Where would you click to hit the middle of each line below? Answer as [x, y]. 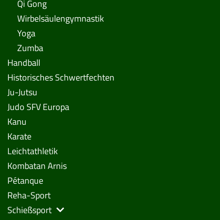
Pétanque [25, 181]
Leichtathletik [33, 151]
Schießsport [29, 210]
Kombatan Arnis [37, 166]
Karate [19, 137]
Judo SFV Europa [38, 107]
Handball [24, 63]
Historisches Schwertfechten [61, 78]
